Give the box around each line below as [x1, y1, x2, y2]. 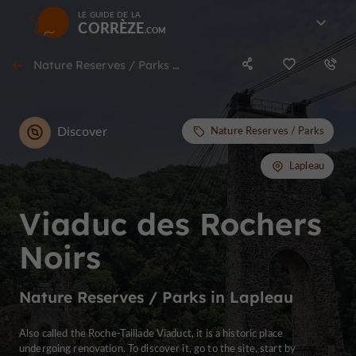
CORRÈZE [78, 17, 145, 37]
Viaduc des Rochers [19, 204, 322, 243]
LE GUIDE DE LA [78, 9, 141, 20]
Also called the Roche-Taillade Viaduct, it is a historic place [19, 326, 283, 340]
